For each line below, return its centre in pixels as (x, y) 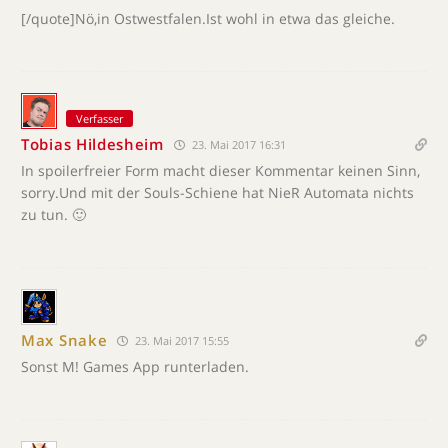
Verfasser (99, 118)
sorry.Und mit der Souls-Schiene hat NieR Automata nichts (217, 192)
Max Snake (64, 340)
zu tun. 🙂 (53, 214)
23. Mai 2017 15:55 (181, 340)
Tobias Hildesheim (92, 144)
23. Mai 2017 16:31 (237, 144)
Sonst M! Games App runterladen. (135, 366)
